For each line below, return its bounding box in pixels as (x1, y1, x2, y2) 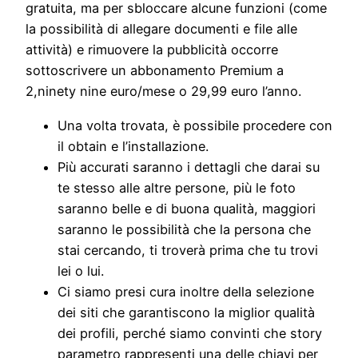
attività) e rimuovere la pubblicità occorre (26, 42, 278, 58)
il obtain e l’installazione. (58, 137, 209, 154)
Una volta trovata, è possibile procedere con (58, 117, 332, 133)
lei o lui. (58, 262, 104, 279)
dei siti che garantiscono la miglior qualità (58, 304, 315, 320)
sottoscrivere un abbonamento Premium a (26, 62, 284, 79)
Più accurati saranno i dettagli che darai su (58, 158, 320, 175)
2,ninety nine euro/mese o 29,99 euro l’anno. (26, 83, 301, 100)
